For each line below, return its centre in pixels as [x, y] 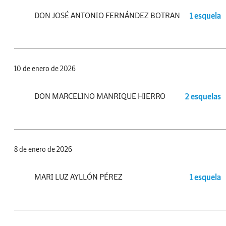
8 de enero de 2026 [43, 150]
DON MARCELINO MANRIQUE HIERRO [100, 96]
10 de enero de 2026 [45, 69]
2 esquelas [203, 96]
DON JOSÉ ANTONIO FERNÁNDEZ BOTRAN [107, 15]
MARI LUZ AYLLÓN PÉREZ [78, 177]
